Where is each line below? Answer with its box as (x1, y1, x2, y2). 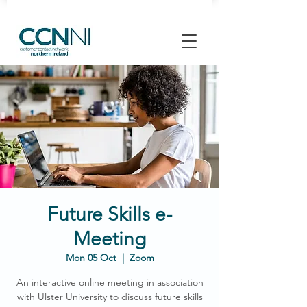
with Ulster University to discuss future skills (16, 291, 203, 303)
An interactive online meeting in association (16, 276, 204, 288)
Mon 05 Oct (65, 251, 116, 264)
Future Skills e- (47, 203, 172, 225)
